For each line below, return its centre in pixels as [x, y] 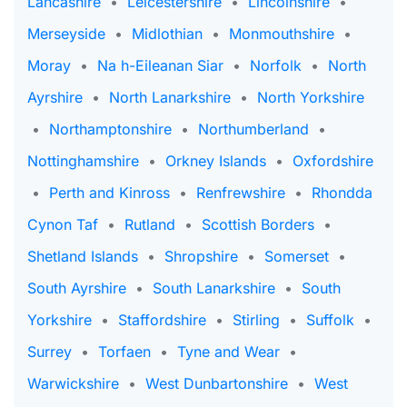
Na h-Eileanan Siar [160, 65]
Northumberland [253, 129]
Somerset [297, 256]
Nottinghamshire [83, 161]
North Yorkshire [311, 97]
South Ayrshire [77, 288]
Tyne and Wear [228, 352]
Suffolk [330, 320]
